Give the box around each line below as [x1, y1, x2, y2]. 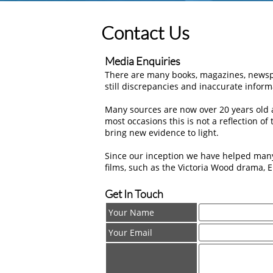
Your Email [108, 227, 152, 238]
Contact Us [101, 21, 190, 44]
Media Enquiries [105, 54, 180, 68]
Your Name [108, 207, 154, 218]
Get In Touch [105, 187, 163, 200]
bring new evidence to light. [105, 127, 219, 138]
